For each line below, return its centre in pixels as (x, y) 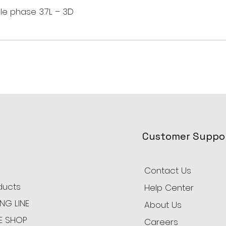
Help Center (169, 187)
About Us (163, 205)
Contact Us (167, 170)
